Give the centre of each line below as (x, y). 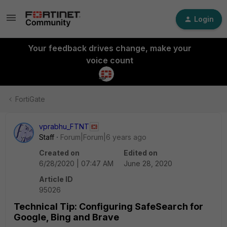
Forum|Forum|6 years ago (103, 137)
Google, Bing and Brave (66, 217)
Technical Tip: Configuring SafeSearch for (108, 206)
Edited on (141, 153)
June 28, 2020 (148, 163)
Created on (59, 153)
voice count (109, 60)
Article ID (56, 179)
